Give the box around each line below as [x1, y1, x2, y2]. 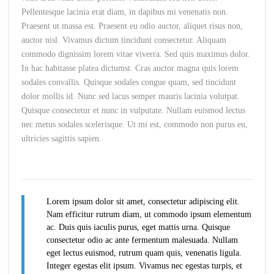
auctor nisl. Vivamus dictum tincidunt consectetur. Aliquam [21, 35, 226, 45]
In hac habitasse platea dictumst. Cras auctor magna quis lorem [21, 64, 239, 73]
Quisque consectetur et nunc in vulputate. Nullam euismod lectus [21, 106, 245, 116]
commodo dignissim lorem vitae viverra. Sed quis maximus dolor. [21, 50, 250, 59]
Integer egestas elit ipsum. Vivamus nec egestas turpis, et [46, 261, 242, 271]
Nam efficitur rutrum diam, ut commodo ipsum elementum [46, 210, 251, 220]
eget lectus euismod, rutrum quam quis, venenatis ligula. [46, 248, 242, 258]
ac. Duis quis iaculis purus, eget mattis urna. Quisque [46, 223, 230, 232]
